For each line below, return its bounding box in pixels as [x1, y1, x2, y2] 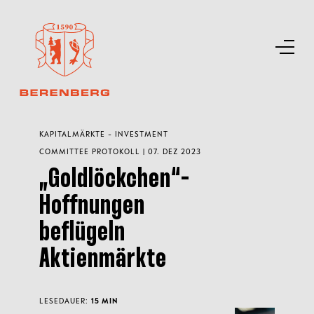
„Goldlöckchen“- [39, 167, 190, 193]
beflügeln [39, 220, 125, 246]
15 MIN [91, 296, 118, 305]
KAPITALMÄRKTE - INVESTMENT [39, 130, 168, 138]
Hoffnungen [39, 193, 145, 219]
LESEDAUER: [39, 296, 91, 305]
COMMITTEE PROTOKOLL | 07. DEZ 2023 [39, 147, 201, 156]
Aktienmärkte [39, 247, 167, 273]
